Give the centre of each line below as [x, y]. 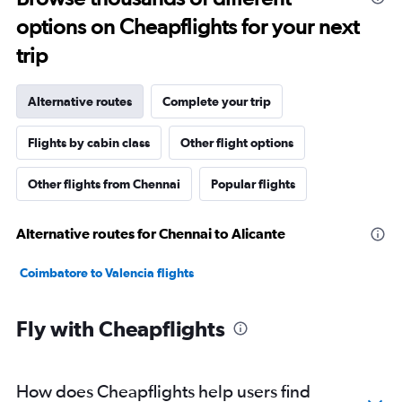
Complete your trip [217, 101]
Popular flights [253, 184]
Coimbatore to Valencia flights [107, 272]
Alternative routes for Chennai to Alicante [151, 233]
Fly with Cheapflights [121, 328]
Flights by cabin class [89, 142]
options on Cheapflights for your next [188, 26]
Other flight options [237, 142]
